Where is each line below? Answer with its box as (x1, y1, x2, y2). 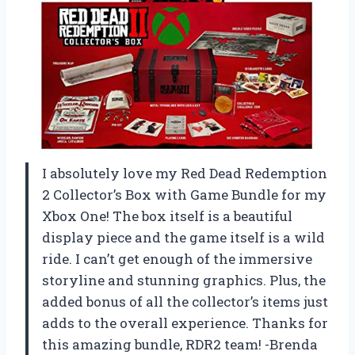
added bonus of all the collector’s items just (42, 292, 328, 311)
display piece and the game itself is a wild (42, 228, 325, 247)
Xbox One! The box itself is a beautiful (42, 207, 292, 226)
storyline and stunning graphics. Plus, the (42, 271, 326, 290)
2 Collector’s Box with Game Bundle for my (42, 185, 326, 204)
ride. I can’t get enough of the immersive (42, 250, 312, 269)
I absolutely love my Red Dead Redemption (42, 164, 327, 183)
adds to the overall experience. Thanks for (42, 314, 328, 333)
